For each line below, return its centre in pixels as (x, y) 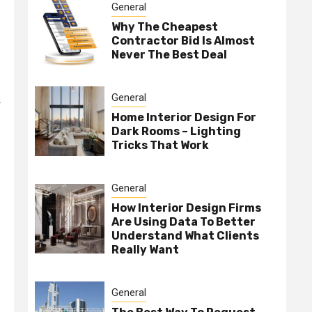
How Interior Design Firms (186, 208)
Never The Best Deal (169, 55)
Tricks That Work (160, 146)
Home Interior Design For (184, 118)
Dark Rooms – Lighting (176, 132)
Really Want (145, 250)
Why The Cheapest (165, 27)
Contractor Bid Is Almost (183, 41)
